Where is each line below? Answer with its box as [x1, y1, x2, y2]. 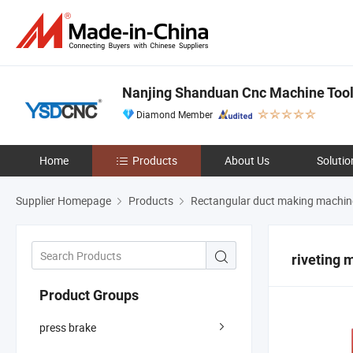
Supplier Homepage [16, 193, 111, 208]
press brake [39, 319, 96, 335]
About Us [225, 153, 269, 168]
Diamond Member [136, 108, 213, 121]
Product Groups [39, 286, 139, 303]
